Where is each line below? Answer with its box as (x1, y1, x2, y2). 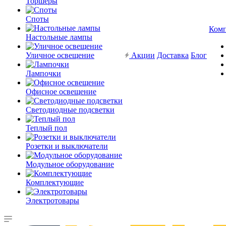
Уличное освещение (26, 51, 94, 60)
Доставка (157, 51, 189, 60)
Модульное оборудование (26, 160, 114, 168)
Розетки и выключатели (26, 142, 108, 150)
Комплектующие (26, 178, 84, 187)
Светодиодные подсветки (26, 105, 115, 114)
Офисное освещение (26, 87, 96, 96)
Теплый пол (26, 124, 67, 132)
